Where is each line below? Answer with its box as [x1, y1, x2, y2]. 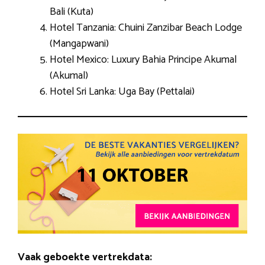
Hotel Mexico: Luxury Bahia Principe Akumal [50, 50, 237, 69]
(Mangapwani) [50, 34, 109, 53]
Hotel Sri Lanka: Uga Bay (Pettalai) [50, 82, 195, 101]
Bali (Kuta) [50, 2, 93, 21]
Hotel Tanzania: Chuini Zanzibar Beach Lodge [50, 18, 242, 37]
